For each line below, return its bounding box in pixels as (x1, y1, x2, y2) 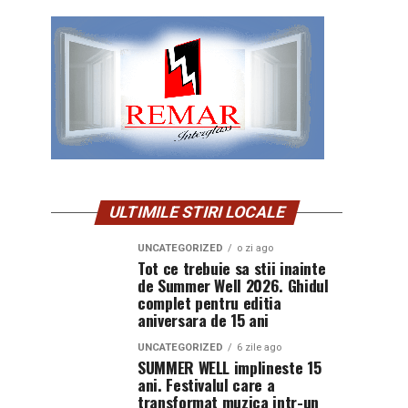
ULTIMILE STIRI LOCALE (106, 203, 288, 221)
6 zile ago (237, 342, 281, 353)
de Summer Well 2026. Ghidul (138, 273, 329, 297)
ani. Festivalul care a (138, 372, 275, 396)
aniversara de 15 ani (138, 308, 269, 331)
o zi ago (237, 242, 273, 254)
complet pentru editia (138, 291, 281, 314)
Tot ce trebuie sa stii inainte (138, 256, 326, 280)
